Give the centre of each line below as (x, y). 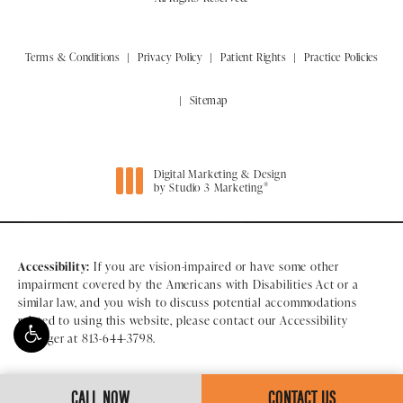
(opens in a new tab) (203, 201)
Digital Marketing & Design (220, 175)
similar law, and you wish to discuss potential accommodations (188, 303)
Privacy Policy (170, 58)
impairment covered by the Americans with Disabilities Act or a (188, 285)
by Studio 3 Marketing (209, 188)
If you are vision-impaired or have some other (215, 267)
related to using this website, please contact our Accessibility (183, 321)
